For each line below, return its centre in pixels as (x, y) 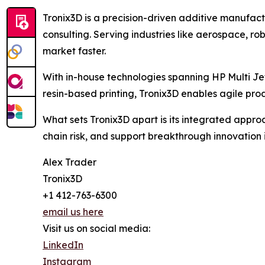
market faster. (74, 51)
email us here (73, 212)
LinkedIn (63, 245)
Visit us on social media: (96, 229)
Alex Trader (70, 162)
